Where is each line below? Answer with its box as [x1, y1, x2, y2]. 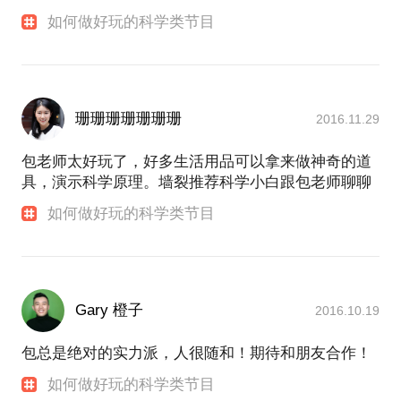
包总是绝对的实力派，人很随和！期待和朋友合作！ [21, 345, 371, 363]
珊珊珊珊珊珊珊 [75, 110, 182, 127]
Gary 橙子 [75, 302, 143, 320]
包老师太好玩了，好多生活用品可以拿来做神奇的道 [21, 153, 371, 170]
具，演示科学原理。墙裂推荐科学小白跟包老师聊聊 [21, 174, 371, 191]
